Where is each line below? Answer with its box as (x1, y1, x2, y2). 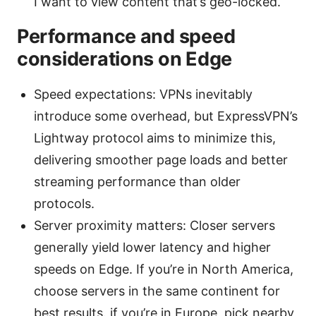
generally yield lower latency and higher (34, 240, 271, 255)
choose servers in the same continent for (34, 284, 280, 299)
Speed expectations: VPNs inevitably (34, 87, 253, 102)
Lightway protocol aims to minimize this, (34, 130, 276, 146)
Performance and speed (17, 25, 236, 49)
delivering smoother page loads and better (34, 152, 288, 168)
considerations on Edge (17, 47, 233, 71)
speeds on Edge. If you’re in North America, (34, 262, 293, 277)
